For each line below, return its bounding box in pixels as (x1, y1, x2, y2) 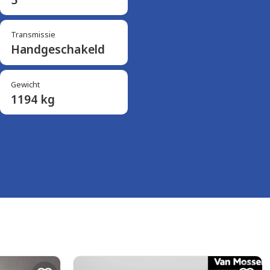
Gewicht (10, 78, 40, 90)
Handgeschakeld (10, 41, 105, 58)
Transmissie (10, 29, 55, 40)
